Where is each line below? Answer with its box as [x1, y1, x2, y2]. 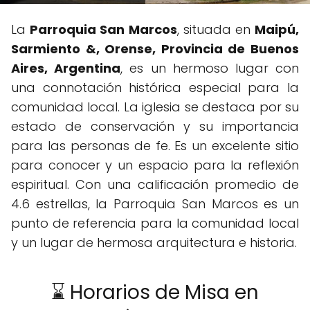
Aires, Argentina [11, 59, 121, 77]
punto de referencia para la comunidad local [11, 214, 299, 232]
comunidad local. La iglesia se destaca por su [11, 98, 299, 116]
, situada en [176, 20, 255, 38]
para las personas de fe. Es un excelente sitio [11, 136, 299, 154]
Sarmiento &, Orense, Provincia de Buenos [11, 39, 299, 57]
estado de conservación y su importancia [11, 117, 299, 135]
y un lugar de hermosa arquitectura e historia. [11, 233, 297, 251]
